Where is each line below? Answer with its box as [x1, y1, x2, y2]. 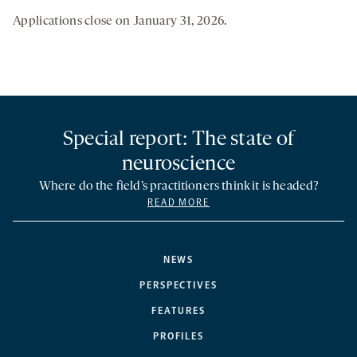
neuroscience [121, 154, 236, 176]
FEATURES [151, 305, 206, 317]
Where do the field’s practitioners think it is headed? [38, 180, 319, 194]
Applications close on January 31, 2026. [13, 15, 227, 29]
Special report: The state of [62, 129, 295, 151]
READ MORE [147, 197, 210, 209]
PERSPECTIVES [139, 280, 218, 292]
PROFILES [152, 331, 205, 343]
